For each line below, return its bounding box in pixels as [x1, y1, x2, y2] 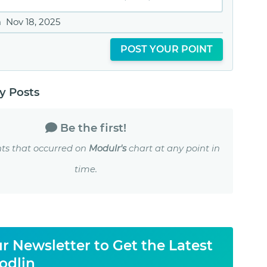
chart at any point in [126, 143, 220, 154]
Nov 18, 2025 [6, 15, 60, 27]
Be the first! [60, 121, 126, 135]
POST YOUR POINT [120, 44, 213, 55]
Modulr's [89, 143, 126, 154]
